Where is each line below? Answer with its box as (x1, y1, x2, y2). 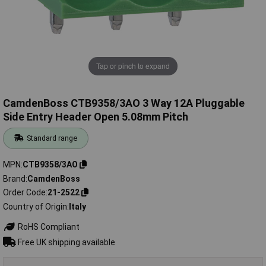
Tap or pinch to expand (96, 61, 170, 71)
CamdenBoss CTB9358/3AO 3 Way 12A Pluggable (3, 97, 245, 110)
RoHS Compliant (15, 221, 80, 232)
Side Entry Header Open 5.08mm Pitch (3, 110, 188, 123)
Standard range (27, 134, 78, 143)
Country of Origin (3, 201, 67, 211)
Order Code (3, 188, 46, 198)
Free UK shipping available (15, 237, 115, 247)
